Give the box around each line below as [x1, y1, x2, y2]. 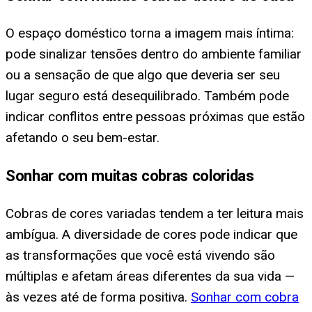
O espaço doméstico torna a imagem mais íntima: [6, 24, 294, 41]
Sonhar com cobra [191, 289, 299, 306]
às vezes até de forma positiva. [6, 289, 191, 306]
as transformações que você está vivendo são [6, 247, 275, 264]
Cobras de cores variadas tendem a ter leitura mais [6, 205, 304, 222]
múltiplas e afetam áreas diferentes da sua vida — [6, 268, 295, 285]
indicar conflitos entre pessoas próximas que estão [6, 108, 305, 125]
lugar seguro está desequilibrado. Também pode [6, 87, 289, 104]
